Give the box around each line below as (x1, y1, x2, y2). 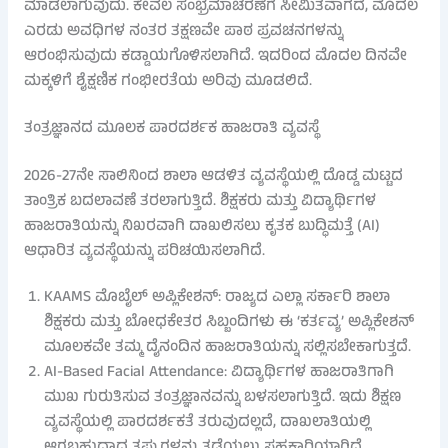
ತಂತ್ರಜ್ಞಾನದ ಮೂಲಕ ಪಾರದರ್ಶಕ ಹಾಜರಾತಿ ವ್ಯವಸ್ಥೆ (23, 115, 319, 142)
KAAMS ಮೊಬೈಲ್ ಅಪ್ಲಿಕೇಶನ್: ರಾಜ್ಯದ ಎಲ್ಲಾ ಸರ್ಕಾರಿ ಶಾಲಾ (43, 285, 390, 312)
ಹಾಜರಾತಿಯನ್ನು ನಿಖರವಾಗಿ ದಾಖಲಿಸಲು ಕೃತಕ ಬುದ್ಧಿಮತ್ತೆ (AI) (23, 213, 380, 240)
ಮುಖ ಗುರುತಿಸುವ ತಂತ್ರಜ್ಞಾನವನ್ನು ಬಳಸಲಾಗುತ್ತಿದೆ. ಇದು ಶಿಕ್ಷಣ (43, 385, 401, 412)
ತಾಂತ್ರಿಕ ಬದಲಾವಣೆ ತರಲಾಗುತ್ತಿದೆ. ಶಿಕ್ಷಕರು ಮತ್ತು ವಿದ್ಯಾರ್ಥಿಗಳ (23, 188, 376, 215)
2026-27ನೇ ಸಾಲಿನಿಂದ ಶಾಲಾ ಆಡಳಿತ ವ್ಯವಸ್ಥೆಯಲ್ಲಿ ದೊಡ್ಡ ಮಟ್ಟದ (23, 163, 403, 190)
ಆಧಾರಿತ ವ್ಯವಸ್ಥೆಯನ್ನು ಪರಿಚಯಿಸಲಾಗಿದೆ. (23, 238, 265, 265)
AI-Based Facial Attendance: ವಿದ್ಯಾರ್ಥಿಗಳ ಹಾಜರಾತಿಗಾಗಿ (43, 360, 394, 387)
